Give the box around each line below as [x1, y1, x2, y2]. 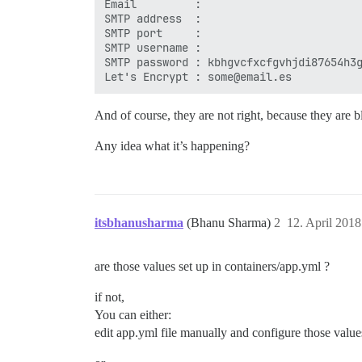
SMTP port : [104, 26, 201, 40]
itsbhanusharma [95, 216, 183, 229]
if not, [95, 290, 124, 304]
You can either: [95, 308, 171, 322]
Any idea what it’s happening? [95, 139, 250, 153]
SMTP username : [104, 40, 201, 55]
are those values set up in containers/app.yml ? [95, 259, 330, 273]
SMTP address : [104, 11, 201, 26]
